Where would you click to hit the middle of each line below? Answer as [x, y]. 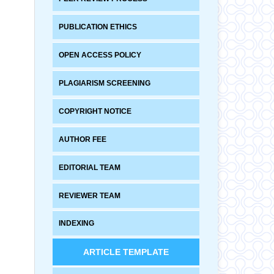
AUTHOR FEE [83, 139]
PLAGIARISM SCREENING [105, 83]
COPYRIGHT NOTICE [95, 111]
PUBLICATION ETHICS [98, 27]
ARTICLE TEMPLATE [126, 252]
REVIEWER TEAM [90, 195]
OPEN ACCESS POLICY [100, 55]
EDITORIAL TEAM [90, 167]
